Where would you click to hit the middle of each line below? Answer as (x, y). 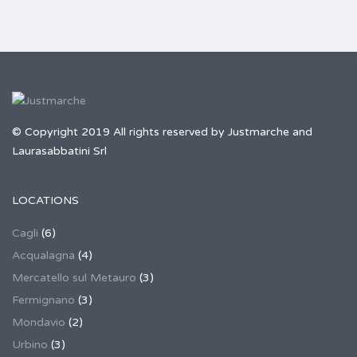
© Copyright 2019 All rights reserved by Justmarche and (162, 132)
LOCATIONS (45, 200)
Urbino (30, 345)
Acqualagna (43, 255)
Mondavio (39, 322)
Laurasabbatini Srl (59, 151)
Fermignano (43, 300)
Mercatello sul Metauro (74, 278)
